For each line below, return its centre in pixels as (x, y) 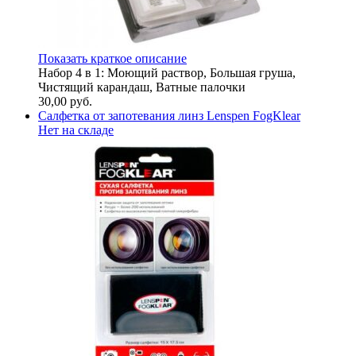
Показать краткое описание (112, 58)
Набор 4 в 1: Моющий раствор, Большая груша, (167, 72)
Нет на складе (76, 130)
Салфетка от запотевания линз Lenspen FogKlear (169, 115)
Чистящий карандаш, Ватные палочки (142, 87)
